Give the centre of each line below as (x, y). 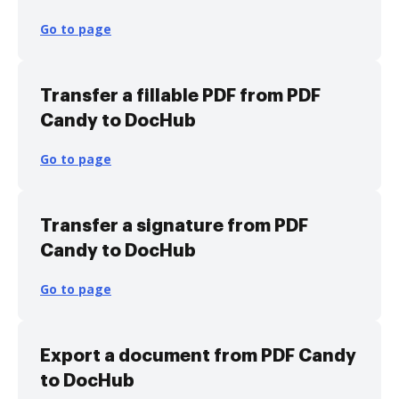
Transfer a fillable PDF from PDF (180, 95)
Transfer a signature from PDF (174, 225)
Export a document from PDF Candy (198, 355)
